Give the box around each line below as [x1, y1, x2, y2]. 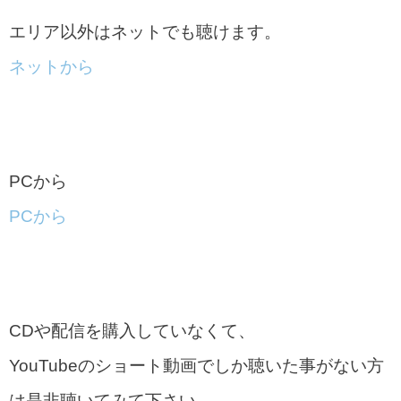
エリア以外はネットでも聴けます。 [9, 21, 281, 41]
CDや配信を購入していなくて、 [9, 320, 255, 340]
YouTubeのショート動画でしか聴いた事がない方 [9, 355, 384, 375]
